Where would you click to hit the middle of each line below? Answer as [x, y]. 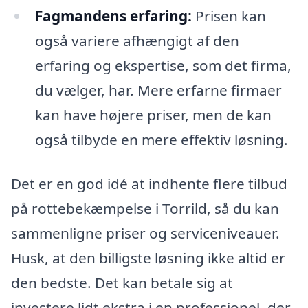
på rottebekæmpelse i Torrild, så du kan [145, 209]
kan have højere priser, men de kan [153, 115]
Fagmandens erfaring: [113, 16]
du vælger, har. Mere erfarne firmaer [158, 90]
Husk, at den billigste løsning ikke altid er [148, 258]
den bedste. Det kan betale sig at [122, 283]
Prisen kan [229, 16]
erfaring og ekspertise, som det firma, [163, 66]
